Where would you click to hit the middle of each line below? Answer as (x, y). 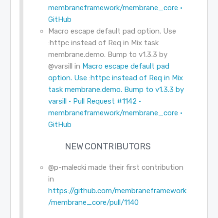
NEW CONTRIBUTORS (108, 147)
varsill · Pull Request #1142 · (94, 101)
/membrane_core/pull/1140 (93, 203)
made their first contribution (135, 168)
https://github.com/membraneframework (117, 191)
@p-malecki (67, 168)
